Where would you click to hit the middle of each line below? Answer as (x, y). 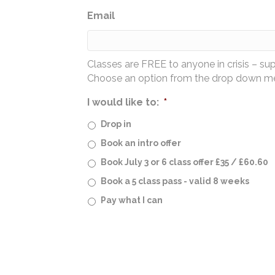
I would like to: (123, 102)
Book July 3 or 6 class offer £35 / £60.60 (184, 162)
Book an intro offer (141, 143)
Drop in (116, 124)
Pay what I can (132, 200)
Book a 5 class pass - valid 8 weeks (175, 181)
